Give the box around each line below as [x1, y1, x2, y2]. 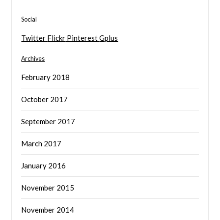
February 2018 [21, 72, 70, 82]
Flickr [47, 33, 66, 42]
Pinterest [67, 33, 98, 42]
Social [21, 15, 37, 23]
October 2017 [21, 94, 68, 104]
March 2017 [21, 138, 62, 148]
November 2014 [21, 205, 75, 214]
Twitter [21, 33, 46, 42]
